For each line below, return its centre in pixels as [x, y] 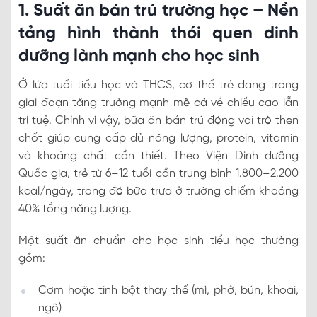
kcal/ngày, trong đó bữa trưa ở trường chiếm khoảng [158, 191]
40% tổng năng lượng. [75, 209]
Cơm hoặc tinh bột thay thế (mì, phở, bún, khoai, [168, 290]
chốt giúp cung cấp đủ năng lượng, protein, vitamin [158, 138]
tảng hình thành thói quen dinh [158, 33]
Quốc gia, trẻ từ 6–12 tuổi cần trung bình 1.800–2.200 [158, 173]
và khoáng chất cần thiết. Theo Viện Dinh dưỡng [158, 156]
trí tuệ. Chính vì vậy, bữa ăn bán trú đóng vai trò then [158, 120]
